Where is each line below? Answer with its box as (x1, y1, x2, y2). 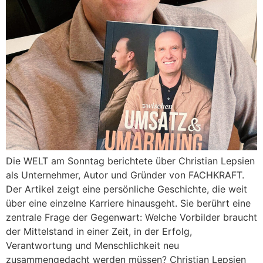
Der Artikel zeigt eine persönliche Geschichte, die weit (6, 183, 247, 195)
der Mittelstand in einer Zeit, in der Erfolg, (6, 225, 192, 237)
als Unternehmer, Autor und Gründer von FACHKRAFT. (6, 168, 244, 181)
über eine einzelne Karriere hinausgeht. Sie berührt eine (6, 197, 251, 209)
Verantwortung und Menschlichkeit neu (6, 239, 179, 251)
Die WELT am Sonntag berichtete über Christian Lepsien (6, 154, 255, 167)
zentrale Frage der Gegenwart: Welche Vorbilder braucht (6, 211, 257, 223)
